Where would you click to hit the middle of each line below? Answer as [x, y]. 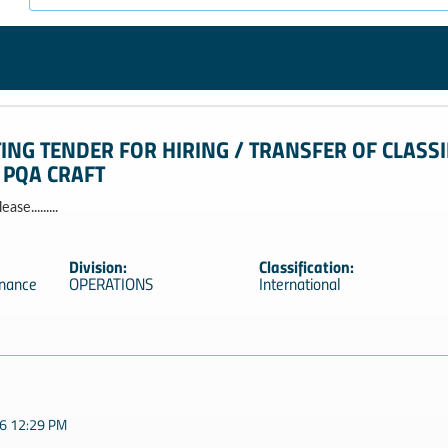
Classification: [306, 266]
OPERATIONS [110, 283]
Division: [97, 266]
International [299, 283]
